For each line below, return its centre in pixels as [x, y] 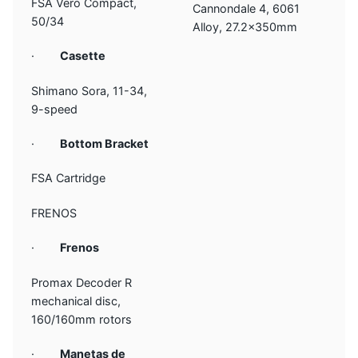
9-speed [55, 109]
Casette [83, 56]
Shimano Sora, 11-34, [89, 90]
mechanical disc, [76, 300]
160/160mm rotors [82, 319]
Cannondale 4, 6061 [247, 9]
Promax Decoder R [82, 282]
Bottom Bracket [105, 143]
